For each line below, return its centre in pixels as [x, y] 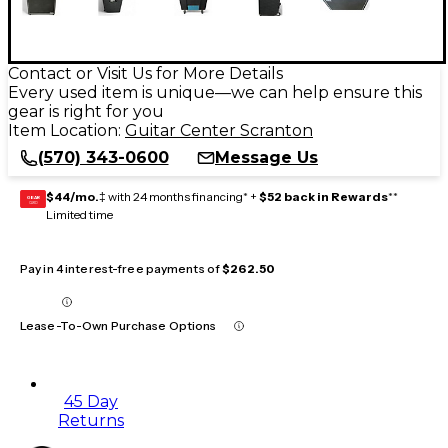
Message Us [266, 157]
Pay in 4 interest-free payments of [121, 268]
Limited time [79, 214]
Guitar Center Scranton [219, 130]
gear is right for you [86, 111]
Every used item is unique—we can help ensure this [215, 92]
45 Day [91, 401]
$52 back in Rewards [323, 196]
